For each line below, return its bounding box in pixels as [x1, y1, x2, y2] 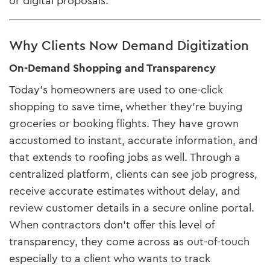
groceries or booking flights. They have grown [9, 115, 239, 131]
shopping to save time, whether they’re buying [9, 98, 242, 115]
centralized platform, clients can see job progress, [9, 166, 257, 182]
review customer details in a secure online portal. [9, 199, 254, 216]
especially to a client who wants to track [9, 250, 210, 266]
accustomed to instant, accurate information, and [9, 132, 257, 148]
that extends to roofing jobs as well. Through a [9, 149, 240, 165]
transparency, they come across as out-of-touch [9, 233, 250, 250]
